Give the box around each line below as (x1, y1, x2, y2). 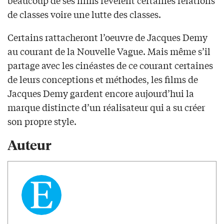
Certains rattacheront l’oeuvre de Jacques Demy (7, 30, 207, 44)
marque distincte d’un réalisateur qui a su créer (7, 100, 205, 114)
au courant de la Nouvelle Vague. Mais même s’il (7, 44, 210, 58)
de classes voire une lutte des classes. (7, 7, 161, 21)
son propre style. (7, 114, 76, 128)
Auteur (7, 135, 51, 153)
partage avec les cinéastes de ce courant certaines (7, 58, 213, 72)
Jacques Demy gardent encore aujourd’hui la (7, 86, 194, 100)
